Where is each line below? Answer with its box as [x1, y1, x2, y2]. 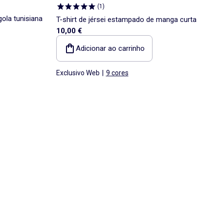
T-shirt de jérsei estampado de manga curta [56, 15, 197, 24]
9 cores [106, 68, 129, 77]
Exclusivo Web [56, 68, 100, 77]
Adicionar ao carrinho [75, 44, 145, 53]
